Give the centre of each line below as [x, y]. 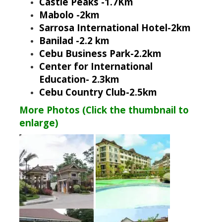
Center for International [96, 66]
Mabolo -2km [69, 15]
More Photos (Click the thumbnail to [104, 110]
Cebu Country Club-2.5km [98, 92]
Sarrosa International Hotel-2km [115, 28]
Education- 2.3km [79, 79]
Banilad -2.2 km [74, 41]
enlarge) [39, 123]
